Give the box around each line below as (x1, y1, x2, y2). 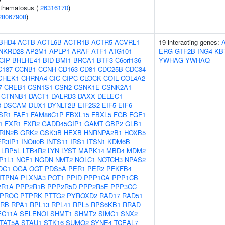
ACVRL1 (115, 37, 140, 47)
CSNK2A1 (102, 82, 132, 92)
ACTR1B (64, 37, 89, 47)
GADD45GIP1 (42, 119, 82, 128)
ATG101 (109, 46, 132, 56)
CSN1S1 (28, 82, 53, 92)
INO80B (21, 137, 44, 146)
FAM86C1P (31, 109, 64, 119)
